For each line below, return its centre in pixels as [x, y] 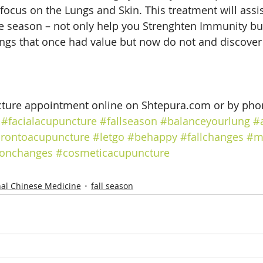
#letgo [109, 137]
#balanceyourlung [205, 121]
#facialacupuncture [49, 121]
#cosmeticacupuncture [113, 153]
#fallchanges [212, 137]
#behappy [152, 137]
